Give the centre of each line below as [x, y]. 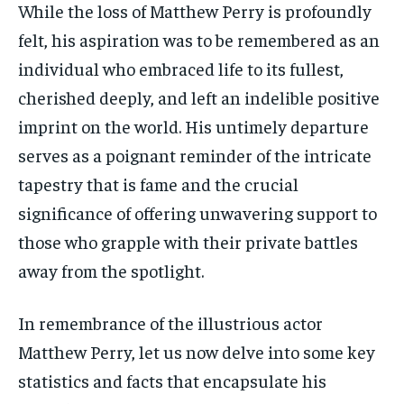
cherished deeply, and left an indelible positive [199, 97]
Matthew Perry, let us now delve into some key [197, 352]
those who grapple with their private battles [188, 242]
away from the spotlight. [111, 271]
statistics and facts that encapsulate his [172, 381]
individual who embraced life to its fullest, [181, 69]
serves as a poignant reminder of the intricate [195, 155]
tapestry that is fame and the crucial [158, 184]
